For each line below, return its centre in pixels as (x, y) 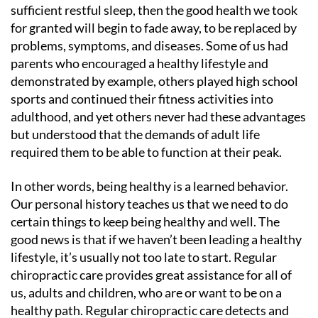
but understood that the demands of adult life (135, 134)
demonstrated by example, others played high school (154, 81)
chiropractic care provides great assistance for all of (151, 274)
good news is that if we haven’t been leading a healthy (156, 239)
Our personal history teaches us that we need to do (149, 203)
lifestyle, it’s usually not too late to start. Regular (144, 257)
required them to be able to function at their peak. (146, 152)
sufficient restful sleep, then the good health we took (154, 10)
